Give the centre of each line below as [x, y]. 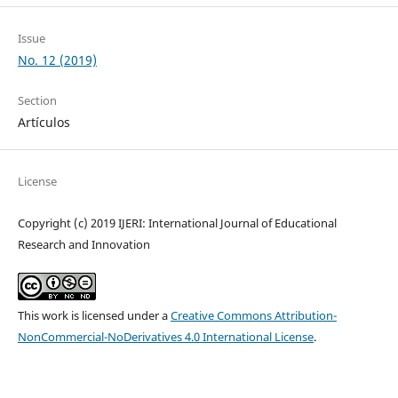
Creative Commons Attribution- [253, 316]
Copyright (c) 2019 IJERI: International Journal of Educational [177, 223]
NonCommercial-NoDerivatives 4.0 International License [165, 337]
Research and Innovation [84, 245]
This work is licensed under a [94, 316]
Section [37, 101]
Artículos [44, 123]
